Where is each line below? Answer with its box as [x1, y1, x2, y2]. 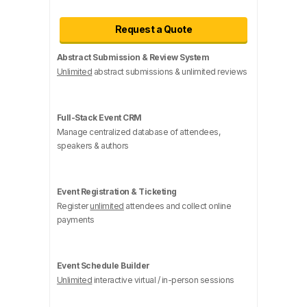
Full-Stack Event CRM [56, 112, 142, 123]
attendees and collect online [123, 201, 232, 211]
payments [56, 214, 95, 225]
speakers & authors [56, 140, 129, 151]
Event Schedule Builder [56, 260, 150, 271]
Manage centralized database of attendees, [56, 127, 221, 137]
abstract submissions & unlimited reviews [92, 66, 247, 77]
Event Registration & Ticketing [56, 186, 177, 197]
